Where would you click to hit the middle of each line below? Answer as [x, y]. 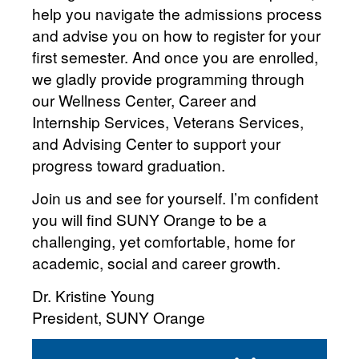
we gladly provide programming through [168, 79]
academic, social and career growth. [156, 263]
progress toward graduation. [129, 165]
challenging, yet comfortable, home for [163, 241]
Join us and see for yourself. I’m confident [175, 198]
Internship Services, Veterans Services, [168, 122]
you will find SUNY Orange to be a [149, 220]
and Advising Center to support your [156, 143]
